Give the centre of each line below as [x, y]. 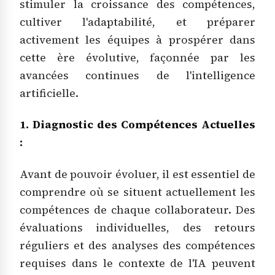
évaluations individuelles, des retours [137, 227]
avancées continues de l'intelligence [137, 75]
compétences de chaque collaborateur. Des [137, 210]
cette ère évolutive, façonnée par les [137, 57]
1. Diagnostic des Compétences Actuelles [137, 125]
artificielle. [49, 93]
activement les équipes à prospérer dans [137, 40]
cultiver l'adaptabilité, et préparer [137, 22]
